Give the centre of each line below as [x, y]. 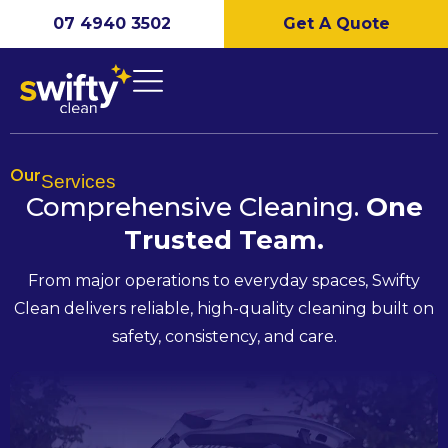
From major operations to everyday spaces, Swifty [224, 280]
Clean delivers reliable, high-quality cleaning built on [224, 308]
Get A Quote [336, 23]
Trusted [178, 239]
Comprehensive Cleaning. [195, 206]
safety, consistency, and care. [224, 336]
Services [78, 181]
